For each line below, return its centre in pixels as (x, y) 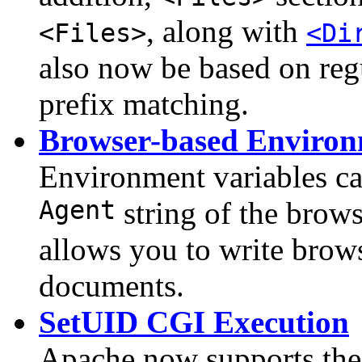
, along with (226, 32)
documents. (112, 286)
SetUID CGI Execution (194, 322)
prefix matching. (144, 104)
